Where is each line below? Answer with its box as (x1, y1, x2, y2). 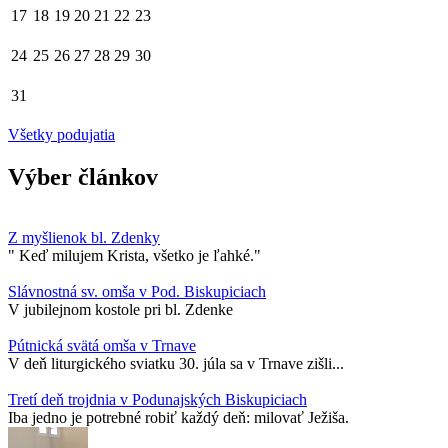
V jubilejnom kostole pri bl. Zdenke (8, 300, 233, 318)
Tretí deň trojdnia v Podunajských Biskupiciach (8, 390, 307, 408)
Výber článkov (8, 163, 158, 190)
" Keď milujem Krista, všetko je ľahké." (8, 246, 261, 264)
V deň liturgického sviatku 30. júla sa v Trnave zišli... (8, 354, 344, 372)
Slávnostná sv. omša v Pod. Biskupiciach (8, 282, 266, 300)
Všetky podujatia (8, 125, 115, 143)
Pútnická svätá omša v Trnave (8, 336, 196, 354)
